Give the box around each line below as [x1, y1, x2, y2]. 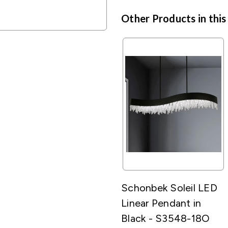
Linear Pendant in [121, 196, 202, 209]
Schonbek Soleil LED [121, 181, 217, 194]
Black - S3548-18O [121, 212, 210, 224]
